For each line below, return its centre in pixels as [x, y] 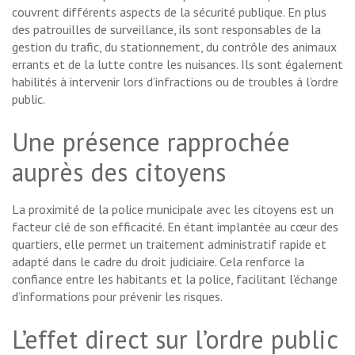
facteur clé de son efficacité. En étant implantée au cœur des [175, 227]
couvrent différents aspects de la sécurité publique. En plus [169, 12]
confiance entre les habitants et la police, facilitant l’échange [175, 279]
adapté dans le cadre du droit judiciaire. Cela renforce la [158, 262]
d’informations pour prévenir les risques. [117, 297]
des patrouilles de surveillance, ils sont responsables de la [166, 30]
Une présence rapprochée [151, 142]
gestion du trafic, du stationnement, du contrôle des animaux [174, 47]
